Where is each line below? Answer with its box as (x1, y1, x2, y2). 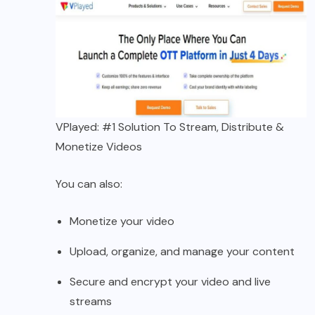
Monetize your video (70, 214, 174, 229)
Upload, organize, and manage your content (70, 244, 295, 259)
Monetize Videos (56, 139, 142, 155)
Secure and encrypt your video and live (70, 274, 271, 290)
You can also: (56, 176, 122, 192)
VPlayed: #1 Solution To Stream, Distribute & (56, 120, 284, 135)
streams (70, 294, 112, 309)
